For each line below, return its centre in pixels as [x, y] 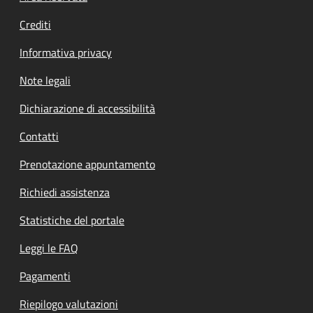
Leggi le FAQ [49, 248]
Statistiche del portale [72, 220]
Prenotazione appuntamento [87, 164]
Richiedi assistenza [65, 192]
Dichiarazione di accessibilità [87, 108]
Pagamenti [45, 276]
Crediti [35, 24]
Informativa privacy [66, 52]
